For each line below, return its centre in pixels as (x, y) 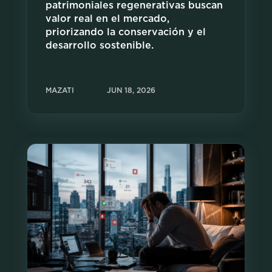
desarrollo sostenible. (100, 46)
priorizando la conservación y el (126, 32)
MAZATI (60, 90)
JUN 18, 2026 (131, 90)
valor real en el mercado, (107, 19)
